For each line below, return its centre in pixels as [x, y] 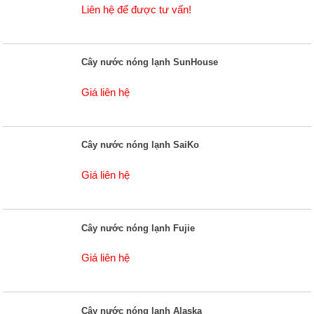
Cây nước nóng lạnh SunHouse [150, 62]
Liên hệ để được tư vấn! [137, 9]
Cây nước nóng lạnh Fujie [138, 228]
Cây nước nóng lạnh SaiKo [141, 145]
